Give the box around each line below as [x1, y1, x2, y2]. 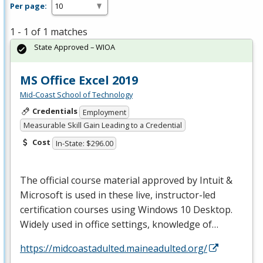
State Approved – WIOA [34, 42, 115, 53]
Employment [82, 106, 126, 117]
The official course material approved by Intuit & [20, 173, 232, 187]
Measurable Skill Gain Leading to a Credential [23, 120, 182, 131]
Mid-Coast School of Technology [20, 89, 133, 100]
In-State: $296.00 [55, 137, 113, 149]
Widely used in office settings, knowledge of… [20, 217, 218, 231]
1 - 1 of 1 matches [10, 25, 87, 39]
